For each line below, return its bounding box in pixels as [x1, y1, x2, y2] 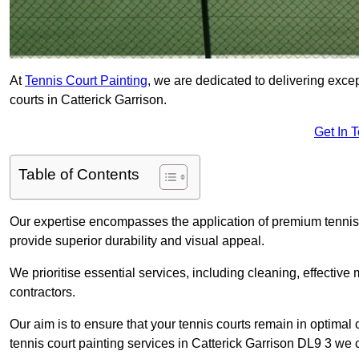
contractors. [10, 285, 75, 300]
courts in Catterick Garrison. [10, 93, 167, 107]
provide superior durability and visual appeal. [10, 234, 264, 248]
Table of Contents [18, 166, 139, 184]
